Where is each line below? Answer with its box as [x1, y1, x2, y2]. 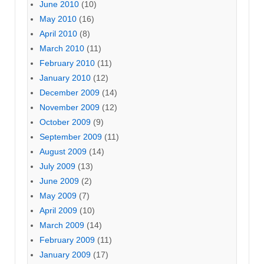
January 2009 [39, 249, 91, 259]
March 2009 [39, 220, 84, 230]
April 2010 [39, 28, 77, 38]
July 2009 [39, 161, 75, 171]
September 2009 [39, 131, 102, 141]
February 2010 [39, 58, 95, 68]
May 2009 [39, 190, 77, 200]
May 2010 [39, 14, 77, 24]
